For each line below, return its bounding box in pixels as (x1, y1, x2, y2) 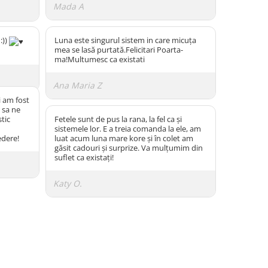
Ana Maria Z (53, 80, 102, 91)
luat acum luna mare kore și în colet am (54, 133, 193, 144)
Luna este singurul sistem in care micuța (54, 35, 196, 45)
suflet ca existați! (54, 152, 114, 163)
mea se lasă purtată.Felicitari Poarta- (54, 44, 183, 55)
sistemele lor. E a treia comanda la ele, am (54, 123, 201, 134)
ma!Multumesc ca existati (54, 54, 145, 65)
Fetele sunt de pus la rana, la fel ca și (54, 114, 182, 124)
